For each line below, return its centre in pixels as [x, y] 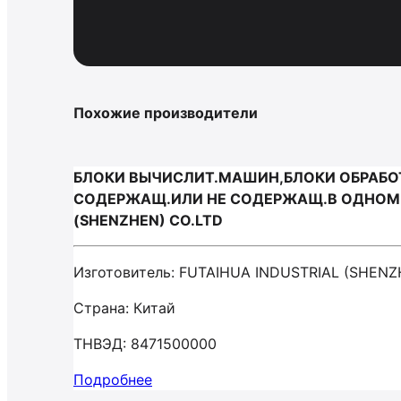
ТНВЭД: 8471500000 [145, 344]
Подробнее [113, 380]
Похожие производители [166, 113]
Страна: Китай [124, 308]
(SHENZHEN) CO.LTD [148, 220]
